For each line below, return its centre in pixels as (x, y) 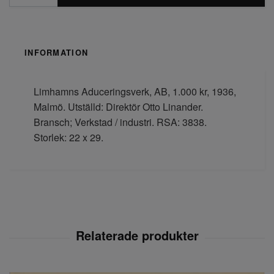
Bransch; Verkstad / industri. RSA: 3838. (120, 122)
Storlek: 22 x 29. (70, 138)
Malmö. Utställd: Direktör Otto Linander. (118, 107)
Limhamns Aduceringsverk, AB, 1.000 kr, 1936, (135, 92)
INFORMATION (57, 53)
